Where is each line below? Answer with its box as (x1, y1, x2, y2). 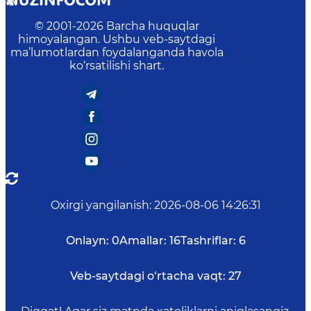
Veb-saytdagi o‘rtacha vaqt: (69, 269, 226, 283)
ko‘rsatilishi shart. (69, 59, 164, 72)
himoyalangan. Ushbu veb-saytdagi (18, 33, 215, 46)
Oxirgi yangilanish (50, 199, 149, 212)
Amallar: (119, 234, 167, 247)
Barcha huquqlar (106, 19, 199, 33)
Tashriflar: (180, 234, 236, 247)
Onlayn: (65, 234, 109, 247)
